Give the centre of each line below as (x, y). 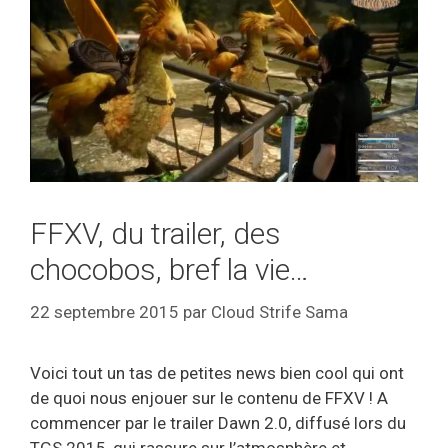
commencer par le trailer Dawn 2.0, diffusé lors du (218, 422)
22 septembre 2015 (104, 311)
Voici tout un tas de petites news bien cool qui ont (217, 372)
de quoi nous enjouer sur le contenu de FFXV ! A (209, 397)
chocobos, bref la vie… (169, 270)
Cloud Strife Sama (279, 311)
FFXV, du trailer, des (155, 234)
